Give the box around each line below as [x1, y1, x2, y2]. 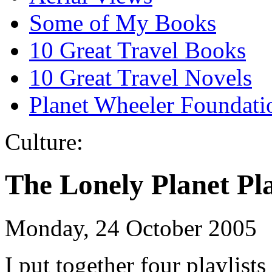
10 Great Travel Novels [29, 64, 252, 90]
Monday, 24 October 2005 [5, 214, 257, 241]
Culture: [5, 128, 83, 155]
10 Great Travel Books [29, 36, 246, 63]
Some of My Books [29, 9, 216, 36]
